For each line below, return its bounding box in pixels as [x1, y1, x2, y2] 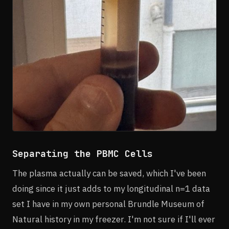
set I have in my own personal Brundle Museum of [12, 198, 204, 210]
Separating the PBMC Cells [12, 147, 153, 161]
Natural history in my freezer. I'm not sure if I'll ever [12, 214, 215, 225]
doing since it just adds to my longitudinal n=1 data [12, 183, 210, 195]
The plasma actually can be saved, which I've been [12, 168, 206, 179]
